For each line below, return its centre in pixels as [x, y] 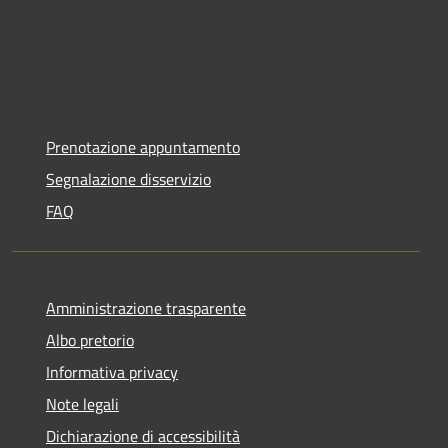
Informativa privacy [112, 372]
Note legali [82, 404]
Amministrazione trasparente [146, 308]
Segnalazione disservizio [128, 179]
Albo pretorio [90, 340]
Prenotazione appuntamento [143, 147]
